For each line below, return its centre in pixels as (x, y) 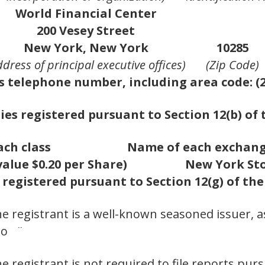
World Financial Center (86, 14)
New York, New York (86, 48)
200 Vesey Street (86, 31)
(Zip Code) (232, 65)
